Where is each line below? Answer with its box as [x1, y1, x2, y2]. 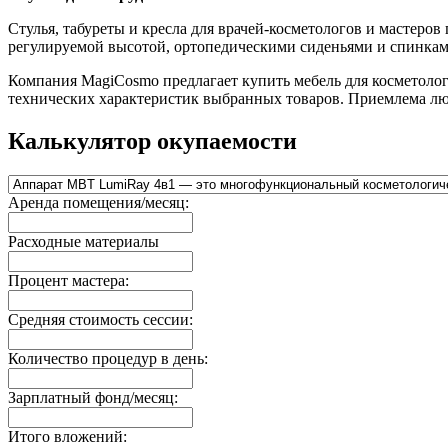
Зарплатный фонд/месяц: [8, 389, 178, 407]
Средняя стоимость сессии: [8, 311, 193, 329]
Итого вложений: [8, 428, 127, 446]
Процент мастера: [8, 272, 129, 290]
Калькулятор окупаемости [8, 128, 297, 155]
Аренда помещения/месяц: [8, 194, 189, 212]
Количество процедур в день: [8, 350, 208, 368]
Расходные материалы [8, 233, 159, 251]
